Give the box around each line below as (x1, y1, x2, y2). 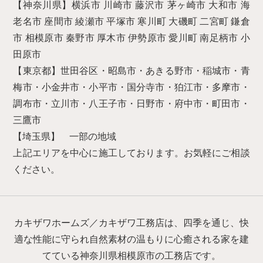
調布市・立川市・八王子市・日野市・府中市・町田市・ (13, 99, 250, 109)
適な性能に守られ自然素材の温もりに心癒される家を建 (14, 234, 249, 244)
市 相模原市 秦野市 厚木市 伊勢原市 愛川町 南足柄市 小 (13, 33, 250, 43)
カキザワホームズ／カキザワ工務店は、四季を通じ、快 (14, 217, 249, 228)
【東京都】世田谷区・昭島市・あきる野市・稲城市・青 (13, 66, 250, 76)
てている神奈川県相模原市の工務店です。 (42, 250, 221, 261)
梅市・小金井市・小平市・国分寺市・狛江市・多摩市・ (13, 82, 250, 93)
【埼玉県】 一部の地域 (13, 131, 117, 142)
